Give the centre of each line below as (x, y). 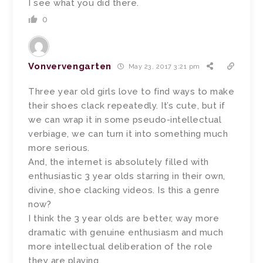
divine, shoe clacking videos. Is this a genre (124, 190)
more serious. (59, 148)
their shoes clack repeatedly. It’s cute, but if (127, 105)
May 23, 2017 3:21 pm (163, 67)
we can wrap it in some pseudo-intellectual (125, 119)
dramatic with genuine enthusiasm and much (126, 232)
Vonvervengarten (70, 66)
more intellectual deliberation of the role (121, 246)
